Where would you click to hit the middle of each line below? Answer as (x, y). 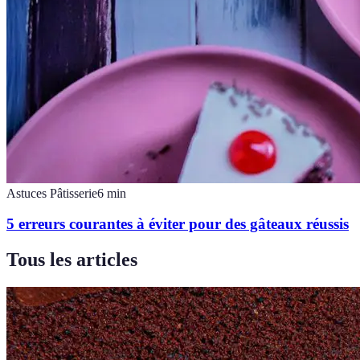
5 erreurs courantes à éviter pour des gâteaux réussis (178, 224)
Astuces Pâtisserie (52, 193)
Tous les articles (72, 260)
